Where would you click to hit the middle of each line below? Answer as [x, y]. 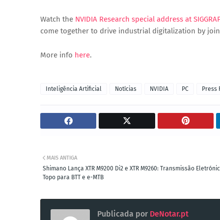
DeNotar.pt [168, 214]
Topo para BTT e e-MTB [73, 177]
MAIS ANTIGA [62, 158]
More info [57, 55]
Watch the [58, 19]
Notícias [126, 89]
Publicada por [123, 214]
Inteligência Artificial [74, 89]
